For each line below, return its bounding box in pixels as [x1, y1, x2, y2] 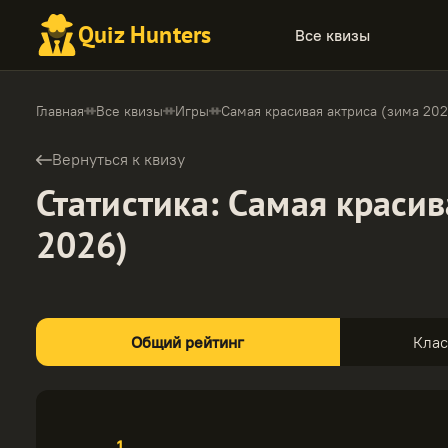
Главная [36, 102, 84, 120]
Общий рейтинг [131, 332, 245, 352]
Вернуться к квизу [52, 149, 185, 169]
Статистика [36, 179, 210, 226]
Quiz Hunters [78, 19, 212, 50]
